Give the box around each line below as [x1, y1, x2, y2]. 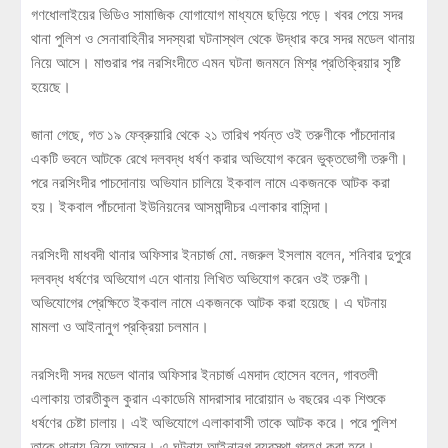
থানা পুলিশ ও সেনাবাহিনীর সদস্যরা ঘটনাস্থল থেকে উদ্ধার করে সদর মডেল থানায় [31, 28, 415, 48]
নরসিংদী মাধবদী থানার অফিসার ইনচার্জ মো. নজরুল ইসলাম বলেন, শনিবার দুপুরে [31, 244, 411, 264]
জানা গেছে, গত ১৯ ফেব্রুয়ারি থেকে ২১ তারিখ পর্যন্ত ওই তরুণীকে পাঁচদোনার [31, 124, 395, 144]
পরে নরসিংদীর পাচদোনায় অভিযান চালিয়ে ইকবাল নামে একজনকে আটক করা [31, 172, 390, 192]
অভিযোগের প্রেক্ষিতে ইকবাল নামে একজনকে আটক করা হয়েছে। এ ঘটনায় [31, 292, 387, 312]
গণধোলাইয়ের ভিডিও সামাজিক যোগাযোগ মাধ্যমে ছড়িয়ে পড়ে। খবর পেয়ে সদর [31, 4, 403, 24]
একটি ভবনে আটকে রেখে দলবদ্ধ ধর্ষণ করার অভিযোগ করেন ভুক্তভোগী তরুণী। [31, 148, 408, 168]
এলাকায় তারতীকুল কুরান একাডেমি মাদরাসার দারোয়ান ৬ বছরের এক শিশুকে [31, 388, 386, 408]
